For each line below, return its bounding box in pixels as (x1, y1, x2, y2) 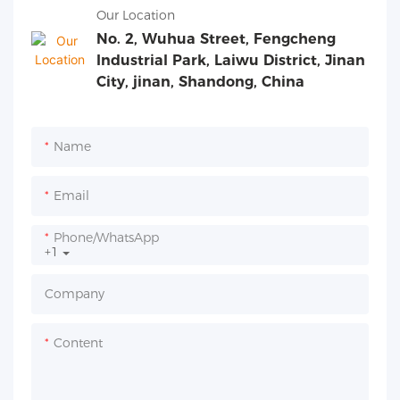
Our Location (96, 6, 175, 23)
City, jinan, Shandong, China (96, 73, 304, 91)
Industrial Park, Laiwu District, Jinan (96, 52, 365, 70)
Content (54, 335, 103, 352)
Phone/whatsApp (54, 229, 159, 246)
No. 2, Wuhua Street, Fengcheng (96, 30, 336, 48)
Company (45, 286, 104, 303)
